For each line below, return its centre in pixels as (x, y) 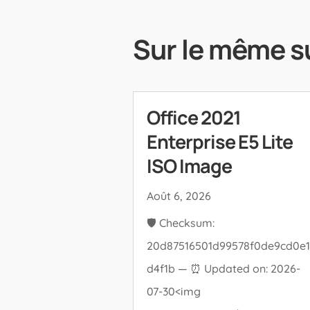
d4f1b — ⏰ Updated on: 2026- (224, 269)
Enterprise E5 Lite (220, 142)
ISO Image (189, 166)
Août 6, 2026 (179, 196)
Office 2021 (194, 118)
